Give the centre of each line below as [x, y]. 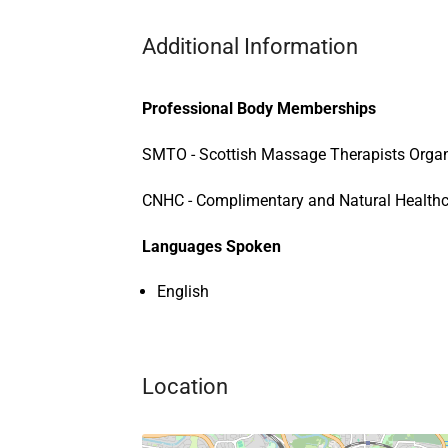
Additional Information [250, 47]
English [183, 292]
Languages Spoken [211, 247]
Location [185, 387]
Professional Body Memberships [259, 109]
